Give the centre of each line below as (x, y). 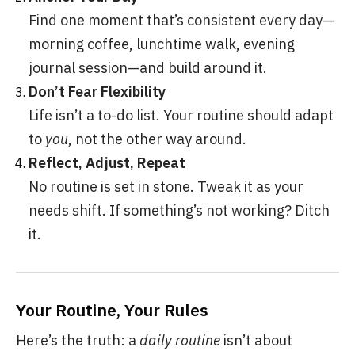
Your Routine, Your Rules (112, 310)
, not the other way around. (157, 139)
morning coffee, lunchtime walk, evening (162, 44)
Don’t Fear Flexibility (97, 92)
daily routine (180, 340)
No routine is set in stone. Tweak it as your (166, 187)
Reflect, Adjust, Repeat (107, 163)
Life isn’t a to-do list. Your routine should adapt (181, 115)
